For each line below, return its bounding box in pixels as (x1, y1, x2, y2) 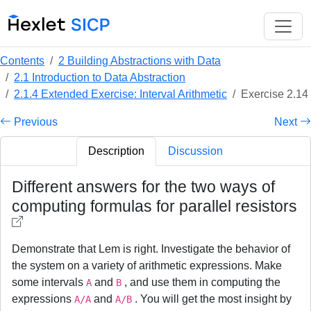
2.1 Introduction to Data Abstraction (14, 72, 185, 83)
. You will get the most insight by (132, 293, 292, 305)
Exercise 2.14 (241, 88, 308, 100)
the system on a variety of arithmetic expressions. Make (12, 260, 282, 271)
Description (88, 145, 144, 157)
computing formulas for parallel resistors (12, 197, 297, 215)
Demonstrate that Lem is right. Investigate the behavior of (12, 243, 290, 255)
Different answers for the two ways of (12, 178, 275, 196)
